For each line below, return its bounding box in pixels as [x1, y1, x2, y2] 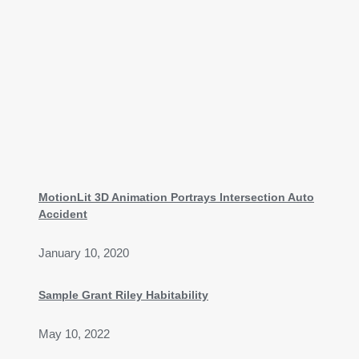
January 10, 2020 [38, 247, 129, 260]
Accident [38, 208, 87, 221]
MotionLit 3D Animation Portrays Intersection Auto [38, 191, 314, 204]
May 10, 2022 [38, 327, 110, 341]
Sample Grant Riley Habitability [38, 288, 208, 301]
